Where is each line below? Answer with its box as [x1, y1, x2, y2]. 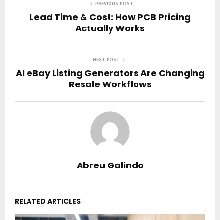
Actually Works [75, 22, 145, 34]
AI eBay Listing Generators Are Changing [15, 66, 205, 79]
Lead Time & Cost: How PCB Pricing [29, 10, 191, 23]
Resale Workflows [68, 78, 152, 90]
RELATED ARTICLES [15, 196, 81, 206]
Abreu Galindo [76, 159, 144, 171]
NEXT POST [92, 56, 120, 63]
